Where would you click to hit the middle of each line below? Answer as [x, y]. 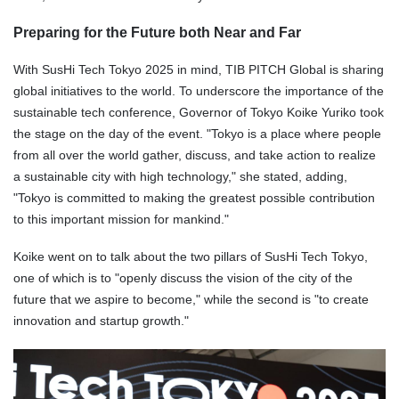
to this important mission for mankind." [121, 220]
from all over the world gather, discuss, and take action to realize [195, 155]
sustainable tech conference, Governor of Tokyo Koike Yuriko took [199, 113]
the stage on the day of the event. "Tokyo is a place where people [197, 134]
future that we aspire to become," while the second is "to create [191, 299]
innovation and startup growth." [101, 320]
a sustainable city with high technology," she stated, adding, [180, 177]
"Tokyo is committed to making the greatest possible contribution [194, 198]
